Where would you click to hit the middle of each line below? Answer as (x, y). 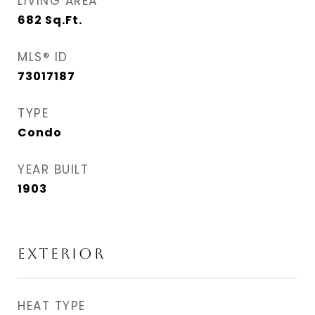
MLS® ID (43, 57)
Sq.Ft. (64, 20)
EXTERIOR (62, 253)
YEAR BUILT (53, 169)
